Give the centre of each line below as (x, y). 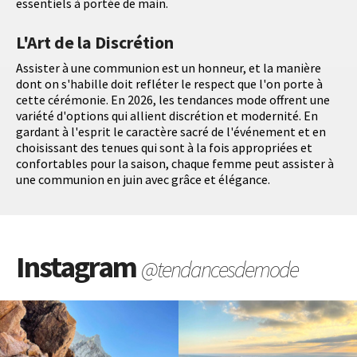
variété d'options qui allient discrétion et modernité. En (167, 115)
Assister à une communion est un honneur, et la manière (169, 67)
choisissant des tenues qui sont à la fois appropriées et (164, 147)
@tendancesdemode (220, 269)
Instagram (78, 266)
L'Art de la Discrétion (95, 42)
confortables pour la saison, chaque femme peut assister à (175, 163)
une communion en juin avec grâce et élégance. (143, 179)
